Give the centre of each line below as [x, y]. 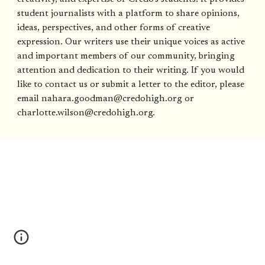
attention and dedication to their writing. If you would [131, 70]
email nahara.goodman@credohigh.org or [106, 99]
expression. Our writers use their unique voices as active [131, 42]
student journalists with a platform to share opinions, [129, 14]
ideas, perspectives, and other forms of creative [114, 28]
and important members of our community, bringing [126, 56]
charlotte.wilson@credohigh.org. [88, 113]
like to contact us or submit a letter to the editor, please [131, 85]
